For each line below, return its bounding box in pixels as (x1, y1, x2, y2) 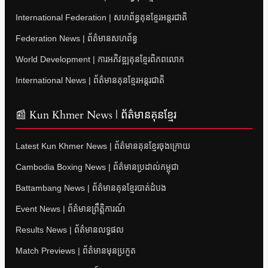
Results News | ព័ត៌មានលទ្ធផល (16, 225, 124, 235)
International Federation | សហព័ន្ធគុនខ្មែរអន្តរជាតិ (16, 13, 187, 23)
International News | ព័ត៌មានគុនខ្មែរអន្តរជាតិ (16, 75, 165, 86)
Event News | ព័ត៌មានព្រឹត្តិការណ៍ (16, 204, 125, 214)
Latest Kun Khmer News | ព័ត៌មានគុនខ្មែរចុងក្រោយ (16, 141, 190, 151)
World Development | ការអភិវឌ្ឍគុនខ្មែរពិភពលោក (16, 54, 184, 65)
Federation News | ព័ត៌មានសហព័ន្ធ (16, 33, 138, 44)
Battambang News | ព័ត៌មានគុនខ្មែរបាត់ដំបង (16, 183, 166, 193)
